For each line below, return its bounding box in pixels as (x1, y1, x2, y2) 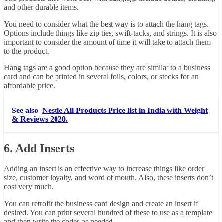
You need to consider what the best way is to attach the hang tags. (4, 19, 209, 28)
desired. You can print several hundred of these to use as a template (4, 208, 212, 217)
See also (12, 106, 38, 114)
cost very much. (4, 182, 54, 191)
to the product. (4, 46, 49, 55)
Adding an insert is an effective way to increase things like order (4, 165, 204, 173)
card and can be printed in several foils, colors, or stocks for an (4, 72, 199, 81)
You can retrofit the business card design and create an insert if (4, 199, 198, 208)
